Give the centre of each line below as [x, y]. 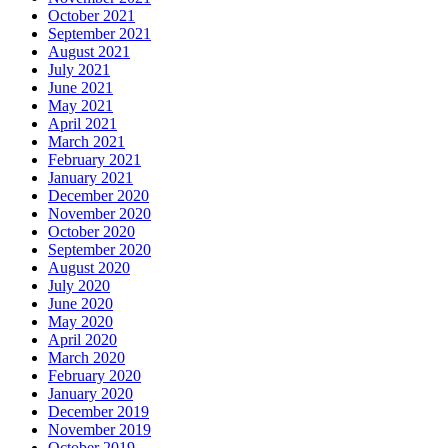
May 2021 [80, 105]
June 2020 [80, 303]
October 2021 [91, 15]
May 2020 [80, 321]
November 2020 [99, 213]
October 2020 [91, 231]
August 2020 [89, 267]
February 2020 [94, 375]
